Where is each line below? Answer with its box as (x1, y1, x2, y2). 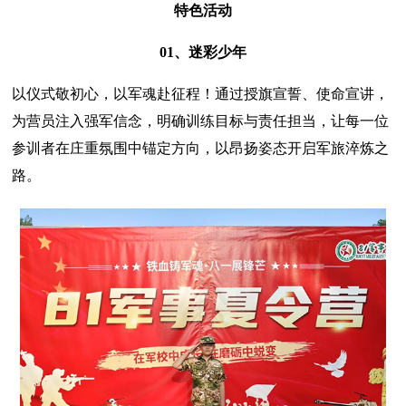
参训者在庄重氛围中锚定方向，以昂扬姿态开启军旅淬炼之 (12, 140, 390, 156)
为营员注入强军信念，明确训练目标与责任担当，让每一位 (12, 112, 390, 129)
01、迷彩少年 (159, 43, 246, 60)
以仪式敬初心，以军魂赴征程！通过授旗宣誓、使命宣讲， (12, 85, 390, 101)
